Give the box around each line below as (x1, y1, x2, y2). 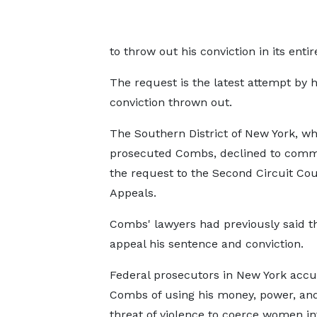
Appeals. (109, 186, 156, 200)
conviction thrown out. (109, 96, 232, 109)
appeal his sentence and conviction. (109, 237, 304, 250)
